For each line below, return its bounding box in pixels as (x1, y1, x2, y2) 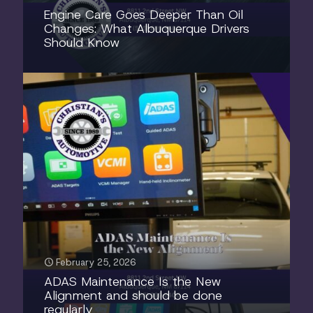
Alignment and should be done (44, 287, 222, 304)
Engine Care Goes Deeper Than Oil (44, 6, 243, 23)
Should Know (44, 34, 120, 51)
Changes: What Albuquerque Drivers (44, 20, 249, 37)
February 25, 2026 (56, 256, 136, 268)
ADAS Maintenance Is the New (44, 273, 221, 290)
